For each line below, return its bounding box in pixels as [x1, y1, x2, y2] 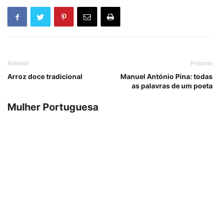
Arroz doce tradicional [7, 72, 82, 81]
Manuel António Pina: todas [120, 72, 213, 81]
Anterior [7, 59, 29, 67]
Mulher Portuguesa [7, 101, 99, 113]
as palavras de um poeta [132, 82, 213, 90]
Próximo [191, 59, 213, 67]
